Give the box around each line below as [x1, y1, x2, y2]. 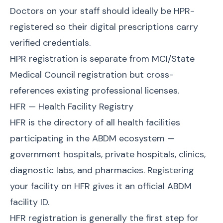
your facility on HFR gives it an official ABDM [10, 180, 192, 192]
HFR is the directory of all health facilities [10, 116, 180, 128]
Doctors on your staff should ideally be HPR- [10, 5, 195, 17]
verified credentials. [10, 37, 91, 49]
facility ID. [10, 196, 49, 208]
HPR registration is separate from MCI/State [10, 53, 195, 65]
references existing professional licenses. [10, 85, 179, 97]
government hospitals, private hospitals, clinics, [10, 148, 206, 160]
